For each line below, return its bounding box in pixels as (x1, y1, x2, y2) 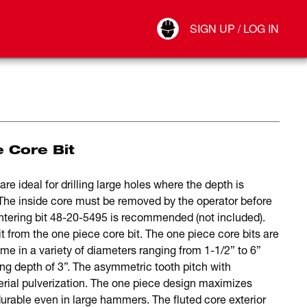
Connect (179, 25, 211, 37)
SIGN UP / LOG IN (190, 21, 279, 36)
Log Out (179, 38, 210, 51)
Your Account (179, 11, 230, 23)
